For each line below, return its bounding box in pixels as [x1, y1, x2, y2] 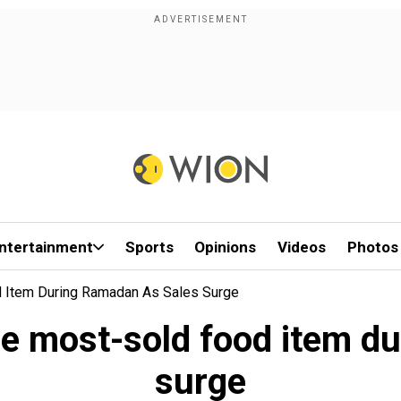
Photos [346, 238, 398, 256]
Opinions [194, 238, 257, 256]
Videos [277, 238, 327, 256]
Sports [124, 238, 174, 256]
